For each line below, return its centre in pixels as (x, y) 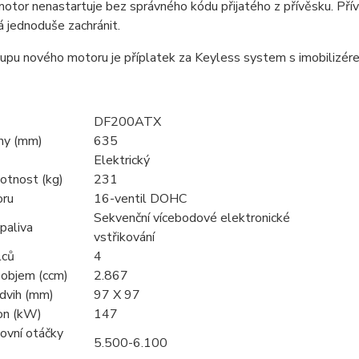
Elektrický (121, 160)
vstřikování (124, 237)
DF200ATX (127, 121)
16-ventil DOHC (140, 198)
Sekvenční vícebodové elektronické (192, 218)
